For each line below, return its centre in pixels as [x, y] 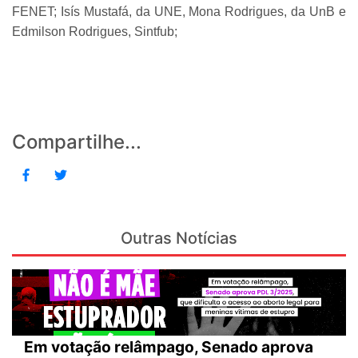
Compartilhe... [77, 141]
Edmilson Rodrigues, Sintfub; [95, 31]
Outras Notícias [179, 238]
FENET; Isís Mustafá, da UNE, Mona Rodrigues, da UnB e [179, 11]
